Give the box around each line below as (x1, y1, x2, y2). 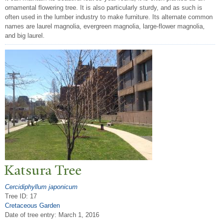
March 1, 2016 (58, 211, 99, 219)
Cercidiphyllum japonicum (5, 183, 78, 191)
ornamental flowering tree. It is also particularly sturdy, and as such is (5, 4, 202, 12)
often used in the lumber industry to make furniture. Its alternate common (5, 13, 213, 21)
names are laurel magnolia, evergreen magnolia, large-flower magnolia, (5, 23, 205, 30)
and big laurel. (5, 32, 45, 40)
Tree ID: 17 (5, 192, 37, 200)
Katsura (4, 161, 55, 180)
